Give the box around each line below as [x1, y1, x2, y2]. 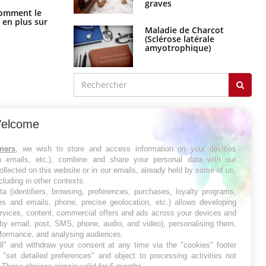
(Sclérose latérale [145, 33, 214, 45]
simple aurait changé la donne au [74, 13, 209, 25]
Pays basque [74, 22, 125, 34]
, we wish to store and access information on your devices [15, 144, 237, 153]
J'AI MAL [74, 106, 114, 120]
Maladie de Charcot [145, 24, 224, 36]
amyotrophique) [145, 42, 211, 53]
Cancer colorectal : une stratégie [74, 4, 205, 16]
